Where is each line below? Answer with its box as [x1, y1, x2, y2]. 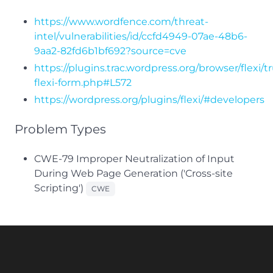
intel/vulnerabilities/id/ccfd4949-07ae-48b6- [34, 30, 247, 42]
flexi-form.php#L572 [34, 77, 132, 88]
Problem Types [15, 122, 106, 136]
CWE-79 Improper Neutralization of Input [34, 153, 235, 165]
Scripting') [34, 182, 86, 194]
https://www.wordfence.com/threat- [34, 16, 208, 27]
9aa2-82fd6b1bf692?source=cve [34, 45, 186, 57]
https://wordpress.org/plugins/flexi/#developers [34, 94, 264, 105]
